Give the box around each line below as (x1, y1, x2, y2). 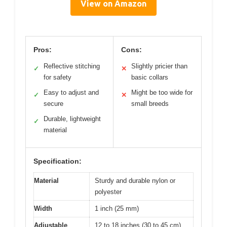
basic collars (131, 73, 168, 81)
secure (44, 99, 63, 107)
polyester (95, 187, 122, 196)
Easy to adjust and (44, 88, 99, 96)
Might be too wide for (131, 88, 193, 96)
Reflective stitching (44, 62, 100, 70)
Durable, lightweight (44, 115, 101, 123)
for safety (44, 73, 71, 81)
